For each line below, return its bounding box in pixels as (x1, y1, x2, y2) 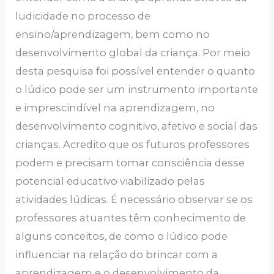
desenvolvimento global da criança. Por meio (15, 46, 251, 59)
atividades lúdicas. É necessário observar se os (15, 193, 253, 206)
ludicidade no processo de (15, 10, 151, 23)
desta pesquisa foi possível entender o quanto (15, 65, 256, 78)
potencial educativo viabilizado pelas (15, 175, 206, 188)
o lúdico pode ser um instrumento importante (15, 83, 259, 96)
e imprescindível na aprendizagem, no (15, 102, 215, 114)
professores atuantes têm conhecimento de (15, 212, 246, 224)
